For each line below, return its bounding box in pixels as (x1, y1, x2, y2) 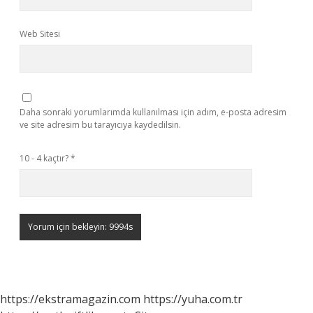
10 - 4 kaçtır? (20, 152, 71, 164)
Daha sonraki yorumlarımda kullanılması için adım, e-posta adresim (20, 106, 286, 118)
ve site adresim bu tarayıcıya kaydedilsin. (20, 119, 181, 131)
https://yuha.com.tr (143, 291, 242, 307)
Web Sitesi (20, 28, 60, 40)
